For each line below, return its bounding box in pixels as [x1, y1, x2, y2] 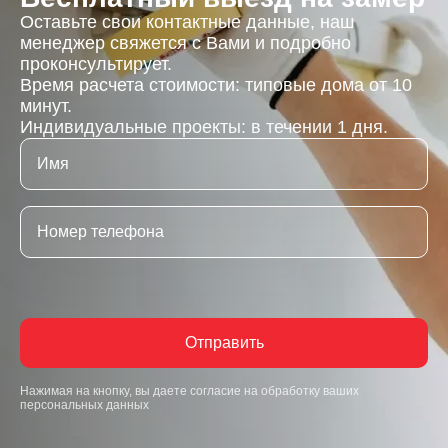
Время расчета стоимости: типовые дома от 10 [20, 75, 412, 95]
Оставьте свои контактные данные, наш [20, 12, 354, 32]
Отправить [184, 334, 264, 351]
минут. [20, 96, 72, 116]
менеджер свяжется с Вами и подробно [20, 33, 351, 53]
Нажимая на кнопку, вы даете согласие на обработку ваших [20, 384, 359, 398]
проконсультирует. [20, 54, 172, 74]
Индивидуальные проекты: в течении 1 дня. [20, 117, 388, 137]
